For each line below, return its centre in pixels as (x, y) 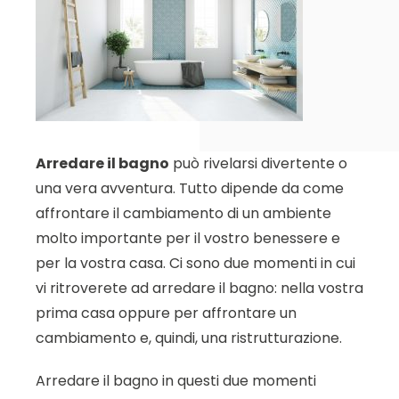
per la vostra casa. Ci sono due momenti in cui (195, 263)
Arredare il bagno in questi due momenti (176, 380)
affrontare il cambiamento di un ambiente (183, 213)
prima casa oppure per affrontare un (166, 313)
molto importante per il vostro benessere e (188, 238)
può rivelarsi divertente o (258, 163)
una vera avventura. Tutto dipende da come (190, 188)
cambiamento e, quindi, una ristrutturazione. (189, 338)
